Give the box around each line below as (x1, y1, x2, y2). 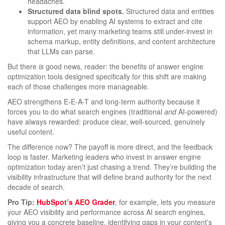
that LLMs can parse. (28, 46, 95, 57)
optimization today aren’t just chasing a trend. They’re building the (8, 162, 216, 172)
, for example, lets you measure (115, 197, 215, 207)
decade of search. (8, 182, 65, 192)
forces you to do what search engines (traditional (8, 106, 164, 117)
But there (8, 61, 39, 72)
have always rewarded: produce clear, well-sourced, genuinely (8, 117, 205, 127)
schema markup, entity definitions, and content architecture (28, 36, 215, 47)
